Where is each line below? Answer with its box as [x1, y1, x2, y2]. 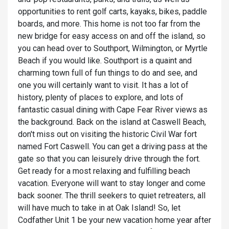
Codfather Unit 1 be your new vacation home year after [18, 215, 211, 225]
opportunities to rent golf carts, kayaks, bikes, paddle [18, 7, 207, 17]
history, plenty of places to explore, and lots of [18, 93, 184, 103]
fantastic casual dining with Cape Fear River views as [18, 105, 208, 115]
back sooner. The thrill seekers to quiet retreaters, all [18, 191, 205, 201]
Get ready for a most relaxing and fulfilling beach [18, 166, 190, 176]
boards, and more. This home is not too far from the [18, 19, 200, 29]
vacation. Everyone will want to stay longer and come [18, 178, 205, 189]
